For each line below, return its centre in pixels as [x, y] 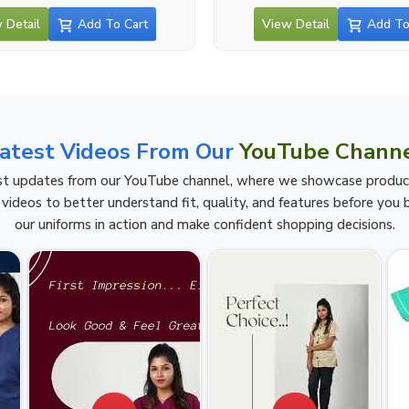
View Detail [295, 24]
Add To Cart [112, 24]
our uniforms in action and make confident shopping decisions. [204, 224]
